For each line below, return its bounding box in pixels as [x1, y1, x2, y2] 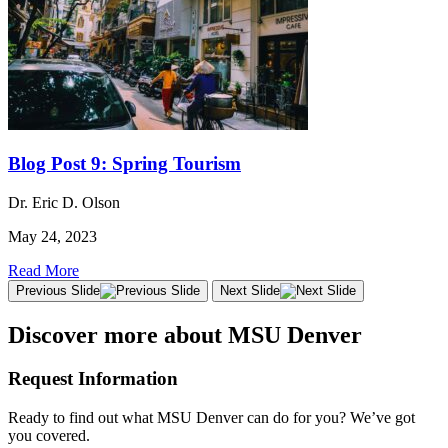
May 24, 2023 [8, 227, 97, 245]
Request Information [8, 368, 178, 390]
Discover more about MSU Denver [8, 321, 362, 348]
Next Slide [220, 282, 280, 298]
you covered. [8, 427, 90, 445]
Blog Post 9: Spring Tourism [8, 152, 241, 174]
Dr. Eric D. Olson [8, 193, 120, 211]
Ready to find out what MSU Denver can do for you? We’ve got [8, 409, 415, 427]
